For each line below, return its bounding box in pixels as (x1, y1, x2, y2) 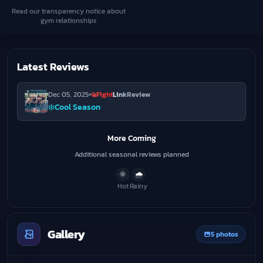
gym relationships (41, 15, 97, 26)
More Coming (107, 132, 156, 144)
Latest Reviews (17, 59, 89, 75)
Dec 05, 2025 (48, 89, 89, 100)
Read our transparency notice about (12, 6, 126, 16)
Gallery (48, 225, 85, 243)
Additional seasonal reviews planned (74, 149, 189, 160)
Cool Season (55, 101, 100, 113)
